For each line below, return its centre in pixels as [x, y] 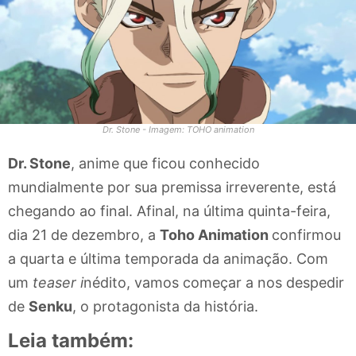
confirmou [306, 234]
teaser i [56, 282]
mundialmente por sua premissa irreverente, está [172, 187]
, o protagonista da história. [165, 306]
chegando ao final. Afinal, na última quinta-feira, [169, 211]
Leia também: [71, 341]
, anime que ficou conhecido [165, 163]
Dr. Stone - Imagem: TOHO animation [178, 129]
